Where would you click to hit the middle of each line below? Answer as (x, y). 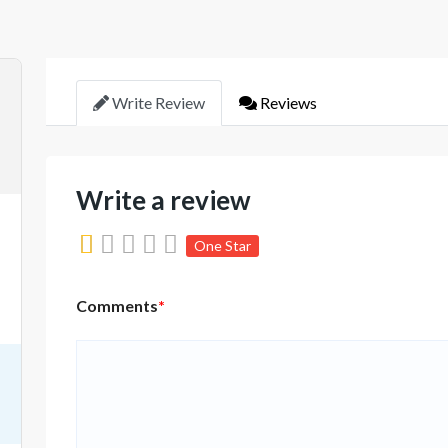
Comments (117, 305)
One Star (222, 245)
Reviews (287, 102)
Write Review (157, 102)
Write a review (163, 200)
